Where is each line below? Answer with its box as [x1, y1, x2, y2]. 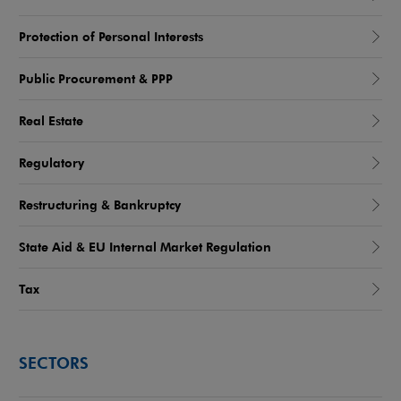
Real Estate [19, 112, 83, 130]
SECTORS [19, 351, 89, 372]
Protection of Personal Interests [19, 28, 203, 46]
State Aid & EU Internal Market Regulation [19, 238, 271, 256]
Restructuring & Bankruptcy [19, 196, 181, 214]
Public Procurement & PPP [19, 70, 173, 88]
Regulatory [19, 154, 84, 172]
